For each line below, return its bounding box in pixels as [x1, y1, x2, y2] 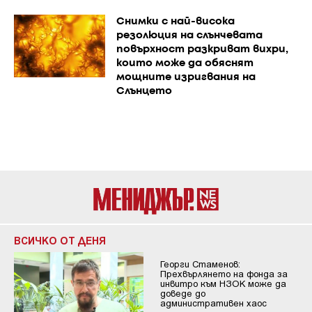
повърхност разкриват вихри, [116, 45, 288, 55]
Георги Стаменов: [159, 258, 240, 270]
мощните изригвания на [116, 72, 256, 83]
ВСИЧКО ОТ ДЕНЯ [14, 234, 106, 247]
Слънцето [116, 86, 172, 97]
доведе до [159, 288, 205, 299]
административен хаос [159, 297, 267, 309]
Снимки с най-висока [116, 17, 235, 27]
